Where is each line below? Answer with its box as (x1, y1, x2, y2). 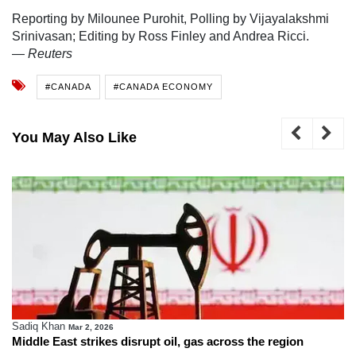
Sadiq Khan (12, 319, 65, 332)
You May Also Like (12, 129, 137, 145)
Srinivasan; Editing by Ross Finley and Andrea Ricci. (12, 29, 309, 43)
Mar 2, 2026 (68, 322, 114, 331)
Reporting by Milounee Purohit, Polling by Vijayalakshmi (12, 11, 329, 25)
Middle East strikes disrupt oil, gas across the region (12, 334, 304, 348)
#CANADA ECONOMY (114, 81, 213, 91)
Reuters (28, 46, 72, 60)
